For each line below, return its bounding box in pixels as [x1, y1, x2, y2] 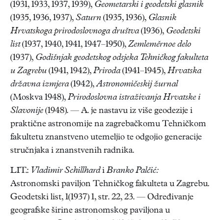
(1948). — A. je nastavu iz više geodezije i [43, 106, 192, 116]
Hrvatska [167, 66, 201, 76]
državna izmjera [10, 80, 69, 89]
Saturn [76, 13, 101, 23]
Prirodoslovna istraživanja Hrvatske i [68, 93, 200, 103]
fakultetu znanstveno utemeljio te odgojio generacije [10, 133, 202, 142]
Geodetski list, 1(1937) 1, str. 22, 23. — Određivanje [10, 192, 193, 202]
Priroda [93, 66, 120, 76]
